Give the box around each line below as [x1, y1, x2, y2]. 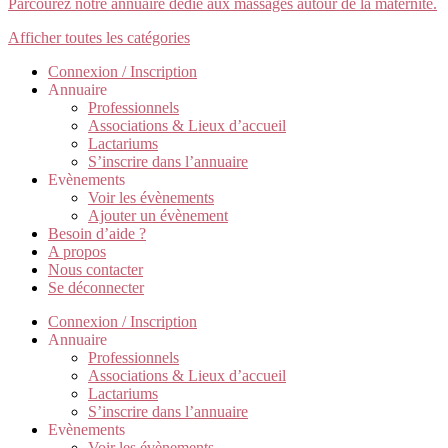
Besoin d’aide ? [48, 224, 146, 242]
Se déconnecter [48, 278, 144, 296]
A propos [48, 242, 106, 260]
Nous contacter [48, 260, 143, 278]
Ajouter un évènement [88, 206, 228, 224]
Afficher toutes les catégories [8, 28, 190, 46]
